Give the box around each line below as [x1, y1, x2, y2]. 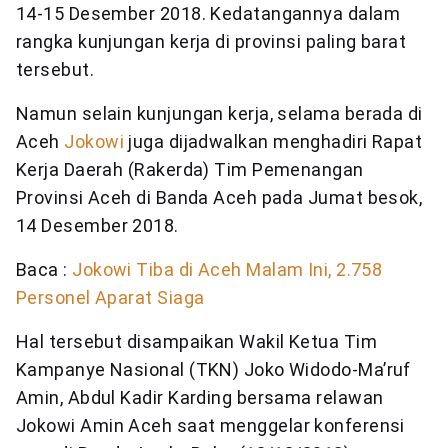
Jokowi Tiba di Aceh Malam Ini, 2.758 [72, 259, 383, 280]
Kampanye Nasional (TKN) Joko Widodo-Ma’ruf [16, 359, 411, 380]
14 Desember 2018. [16, 215, 179, 236]
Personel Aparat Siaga [16, 287, 205, 308]
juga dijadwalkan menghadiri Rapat [123, 131, 423, 152]
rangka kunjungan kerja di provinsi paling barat [16, 31, 407, 52]
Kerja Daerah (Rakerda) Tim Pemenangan [16, 159, 364, 180]
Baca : [16, 259, 73, 280]
